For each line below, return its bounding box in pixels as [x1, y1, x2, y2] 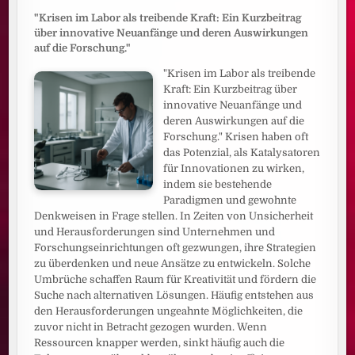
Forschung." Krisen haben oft [163, 131, 309, 143]
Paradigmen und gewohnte [163, 194, 297, 207]
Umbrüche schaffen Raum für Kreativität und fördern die [34, 273, 317, 286]
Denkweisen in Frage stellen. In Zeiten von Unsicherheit [34, 210, 314, 223]
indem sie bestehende [163, 178, 273, 191]
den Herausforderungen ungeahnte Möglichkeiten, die [34, 305, 303, 318]
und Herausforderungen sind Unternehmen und [34, 226, 276, 239]
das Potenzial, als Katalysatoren [163, 147, 321, 159]
